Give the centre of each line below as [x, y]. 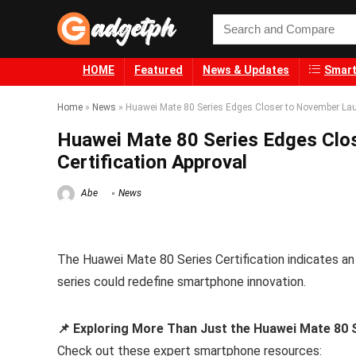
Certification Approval [152, 163]
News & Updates [246, 70]
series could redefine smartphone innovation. [182, 282]
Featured [159, 70]
